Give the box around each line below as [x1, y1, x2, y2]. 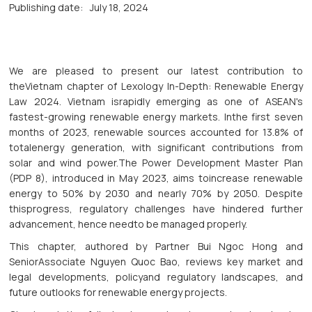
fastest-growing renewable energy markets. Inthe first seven [9, 110, 303, 124]
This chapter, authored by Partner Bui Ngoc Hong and [9, 240, 303, 253]
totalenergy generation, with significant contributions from [9, 141, 303, 155]
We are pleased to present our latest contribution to [9, 64, 303, 78]
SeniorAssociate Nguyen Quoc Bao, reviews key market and [9, 255, 303, 269]
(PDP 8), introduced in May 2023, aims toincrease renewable [9, 171, 303, 185]
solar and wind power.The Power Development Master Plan [9, 156, 303, 170]
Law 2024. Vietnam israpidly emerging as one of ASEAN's [9, 95, 303, 109]
